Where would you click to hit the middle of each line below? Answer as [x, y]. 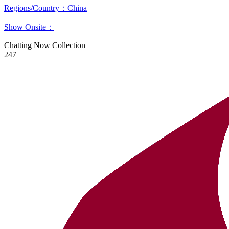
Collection [69, 45]
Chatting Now [27, 45]
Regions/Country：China [45, 8]
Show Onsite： [29, 27]
